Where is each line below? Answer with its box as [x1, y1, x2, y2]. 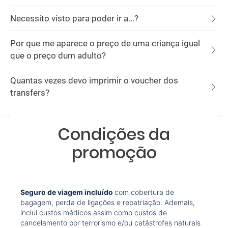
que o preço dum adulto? [10, 50, 106, 61]
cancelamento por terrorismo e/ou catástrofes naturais [20, 218, 201, 227]
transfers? [10, 88, 49, 98]
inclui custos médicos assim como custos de [20, 208, 167, 217]
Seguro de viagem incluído [20, 188, 115, 196]
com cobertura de [115, 188, 174, 196]
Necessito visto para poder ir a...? [10, 13, 138, 23]
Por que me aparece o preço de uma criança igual [10, 38, 200, 48]
